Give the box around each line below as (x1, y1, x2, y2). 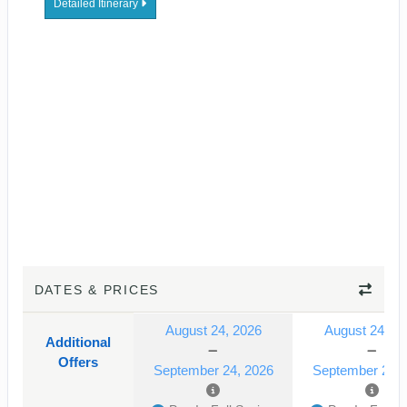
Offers (58, 354, 98, 371)
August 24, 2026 (164, 323, 262, 339)
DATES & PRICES (34, 283, 160, 298)
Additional (45, 334, 111, 351)
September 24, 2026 (153, 362, 273, 379)
